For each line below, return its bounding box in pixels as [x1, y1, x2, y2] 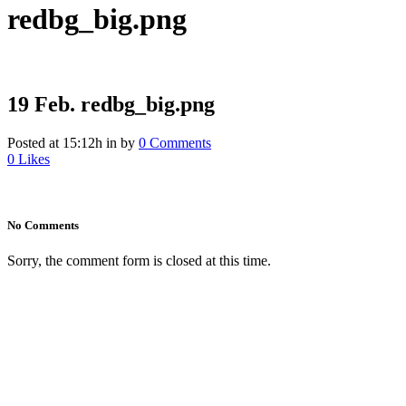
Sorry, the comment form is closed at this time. [7, 253, 271, 269]
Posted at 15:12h [7, 134, 102, 150]
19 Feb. [7, 92, 75, 116]
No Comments [7, 217, 79, 232]
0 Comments [139, 134, 211, 150]
